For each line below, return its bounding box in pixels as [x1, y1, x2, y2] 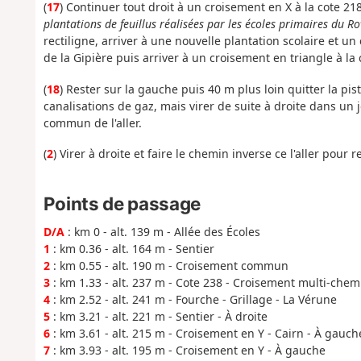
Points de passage [43, 192, 201, 214]
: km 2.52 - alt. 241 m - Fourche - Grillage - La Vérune [49, 291, 337, 307]
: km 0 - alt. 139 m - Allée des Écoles [64, 223, 260, 239]
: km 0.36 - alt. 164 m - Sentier [49, 240, 214, 256]
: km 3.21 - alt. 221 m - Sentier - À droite [49, 308, 268, 324]
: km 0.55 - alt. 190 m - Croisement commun [49, 257, 288, 273]
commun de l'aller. [43, 114, 142, 131]
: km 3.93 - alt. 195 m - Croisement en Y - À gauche [49, 342, 326, 358]
